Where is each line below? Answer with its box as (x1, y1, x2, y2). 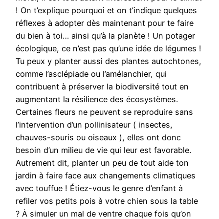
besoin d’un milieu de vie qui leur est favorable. (16, 145, 191, 155)
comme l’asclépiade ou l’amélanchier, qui (16, 69, 167, 79)
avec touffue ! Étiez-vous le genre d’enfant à (16, 183, 183, 194)
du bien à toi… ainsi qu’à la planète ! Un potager (16, 31, 195, 41)
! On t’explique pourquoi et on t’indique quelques (16, 5, 197, 16)
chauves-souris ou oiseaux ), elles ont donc (16, 132, 181, 143)
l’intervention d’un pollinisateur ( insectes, (16, 120, 173, 130)
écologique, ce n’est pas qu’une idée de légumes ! (16, 44, 201, 54)
